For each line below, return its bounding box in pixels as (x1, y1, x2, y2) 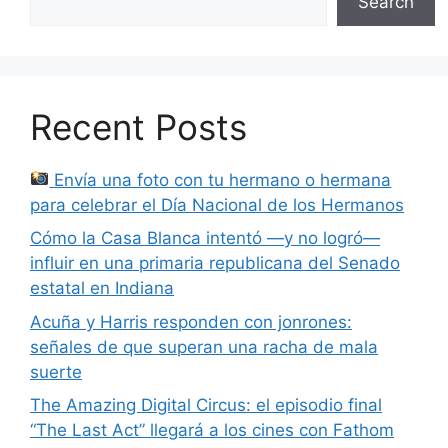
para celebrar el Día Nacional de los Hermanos (30, 194, 404, 215)
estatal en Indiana (30, 278, 174, 299)
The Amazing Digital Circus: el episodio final (30, 395, 382, 416)
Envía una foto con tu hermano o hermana (49, 169, 392, 190)
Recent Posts (30, 105, 247, 148)
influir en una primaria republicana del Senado (30, 253, 400, 274)
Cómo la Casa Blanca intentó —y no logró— (30, 228, 380, 249)
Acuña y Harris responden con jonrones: (30, 311, 352, 332)
